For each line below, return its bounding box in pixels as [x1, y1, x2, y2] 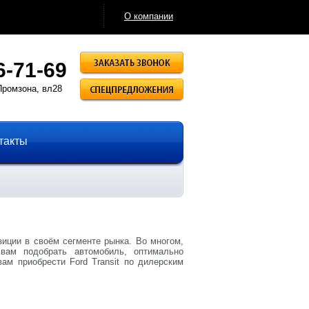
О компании [124, 11, 173, 21]
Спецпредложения [183, 79, 260, 89]
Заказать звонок [183, 52, 251, 62]
